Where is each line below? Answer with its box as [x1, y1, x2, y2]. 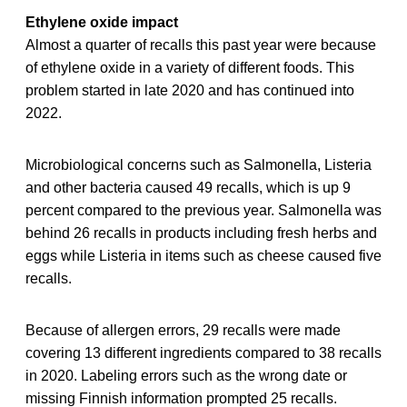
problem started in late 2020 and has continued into [25, 82, 354, 98]
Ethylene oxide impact [25, 14, 178, 30]
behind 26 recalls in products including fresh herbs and [25, 224, 377, 241]
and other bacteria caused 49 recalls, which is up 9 [25, 179, 351, 195]
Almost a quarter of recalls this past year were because [25, 36, 376, 53]
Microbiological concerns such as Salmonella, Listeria [25, 156, 372, 173]
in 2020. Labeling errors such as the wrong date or [25, 367, 347, 383]
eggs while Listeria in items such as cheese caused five [25, 247, 382, 263]
